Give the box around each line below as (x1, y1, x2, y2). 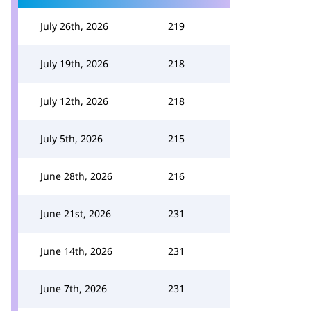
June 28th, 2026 (40, 169, 112, 183)
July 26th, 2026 (40, 19, 108, 33)
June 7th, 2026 (40, 282, 107, 295)
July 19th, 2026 (40, 57, 108, 70)
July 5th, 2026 (40, 132, 103, 145)
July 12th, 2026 (40, 94, 108, 108)
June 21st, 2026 (40, 207, 111, 220)
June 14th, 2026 (40, 244, 112, 258)
